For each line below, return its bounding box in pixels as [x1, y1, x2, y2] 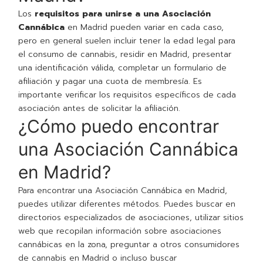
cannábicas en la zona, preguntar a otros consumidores [18, 238, 240, 251]
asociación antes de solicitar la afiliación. [18, 102, 181, 115]
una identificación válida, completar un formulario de [18, 62, 227, 75]
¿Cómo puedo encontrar [18, 116, 220, 137]
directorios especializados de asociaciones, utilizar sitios [18, 211, 244, 224]
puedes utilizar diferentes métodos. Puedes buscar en [18, 198, 236, 211]
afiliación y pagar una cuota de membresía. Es [18, 75, 203, 88]
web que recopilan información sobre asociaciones [18, 225, 222, 238]
